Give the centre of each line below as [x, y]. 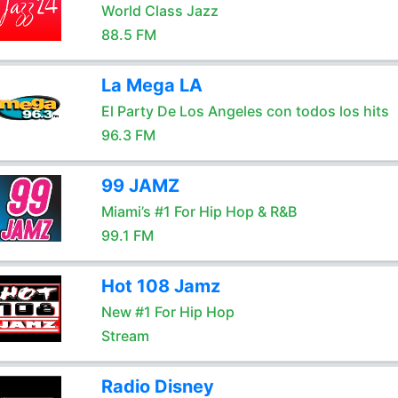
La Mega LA [151, 85]
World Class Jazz [159, 11]
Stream [125, 336]
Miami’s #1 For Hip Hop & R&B [199, 211]
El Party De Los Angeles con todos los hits [245, 111]
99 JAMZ [140, 186]
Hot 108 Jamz [160, 286]
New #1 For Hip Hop [167, 312]
